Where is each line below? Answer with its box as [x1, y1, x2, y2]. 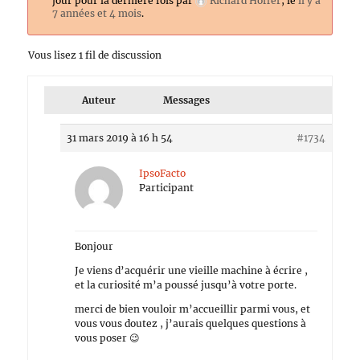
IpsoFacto [139, 167, 186, 179]
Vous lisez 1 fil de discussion [28, 49, 162, 61]
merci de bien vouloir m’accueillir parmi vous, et [75, 303, 311, 315]
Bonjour [75, 240, 114, 252]
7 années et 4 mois [51, 7, 141, 19]
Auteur [82, 94, 117, 106]
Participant [139, 182, 194, 194]
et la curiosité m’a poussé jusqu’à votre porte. [75, 279, 297, 291]
